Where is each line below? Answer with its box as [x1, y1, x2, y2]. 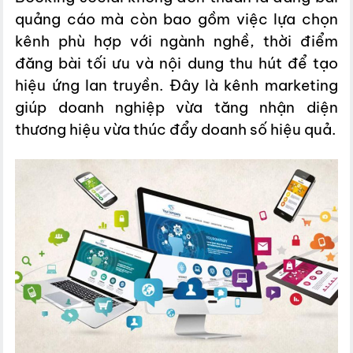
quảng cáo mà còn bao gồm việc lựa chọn [15, 9, 338, 28]
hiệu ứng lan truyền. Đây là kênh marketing [15, 75, 338, 95]
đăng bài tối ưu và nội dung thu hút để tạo [15, 53, 338, 72]
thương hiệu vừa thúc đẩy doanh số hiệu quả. [15, 119, 336, 139]
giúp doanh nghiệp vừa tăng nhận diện [15, 97, 338, 117]
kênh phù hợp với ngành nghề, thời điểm [15, 31, 338, 50]
